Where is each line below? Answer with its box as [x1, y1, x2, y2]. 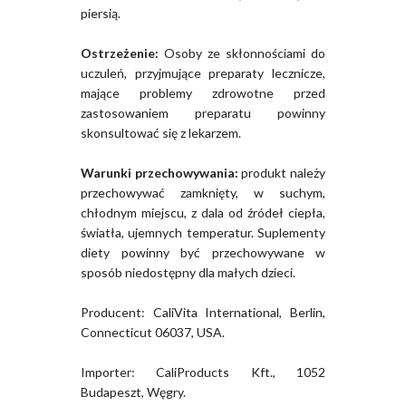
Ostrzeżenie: [81, 45, 159, 62]
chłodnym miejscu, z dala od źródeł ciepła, [81, 205, 325, 221]
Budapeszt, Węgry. [81, 384, 186, 401]
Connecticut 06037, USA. [81, 324, 225, 341]
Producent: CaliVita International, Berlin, [81, 304, 325, 321]
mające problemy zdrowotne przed [81, 85, 325, 101]
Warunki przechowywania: [81, 165, 238, 181]
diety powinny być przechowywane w [81, 245, 325, 261]
